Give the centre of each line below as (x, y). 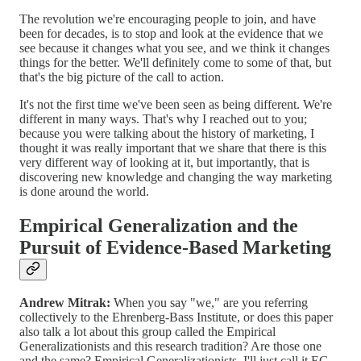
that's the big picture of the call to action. (122, 77)
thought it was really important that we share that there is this (173, 147)
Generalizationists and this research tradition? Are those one (170, 346)
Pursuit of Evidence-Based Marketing (175, 247)
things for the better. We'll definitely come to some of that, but (175, 62)
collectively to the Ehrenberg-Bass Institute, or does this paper (176, 317)
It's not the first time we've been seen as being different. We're (176, 104)
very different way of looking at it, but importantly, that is (164, 162)
